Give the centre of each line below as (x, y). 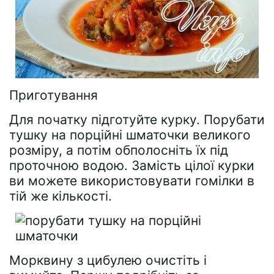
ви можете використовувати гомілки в (132, 180)
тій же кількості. (61, 196)
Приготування (54, 95)
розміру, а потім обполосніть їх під (119, 150)
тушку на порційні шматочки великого (130, 135)
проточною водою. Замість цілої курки (132, 165)
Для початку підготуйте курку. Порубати (137, 119)
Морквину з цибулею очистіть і (108, 260)
